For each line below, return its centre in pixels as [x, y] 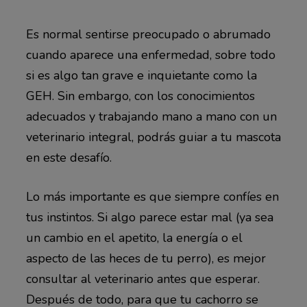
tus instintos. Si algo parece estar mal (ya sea [149, 217]
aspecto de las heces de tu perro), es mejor [146, 258]
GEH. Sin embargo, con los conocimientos [140, 96]
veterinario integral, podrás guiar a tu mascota [153, 137]
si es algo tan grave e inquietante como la [141, 75]
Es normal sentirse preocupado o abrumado [148, 34]
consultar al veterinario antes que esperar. [143, 279]
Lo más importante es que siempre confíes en [152, 196]
